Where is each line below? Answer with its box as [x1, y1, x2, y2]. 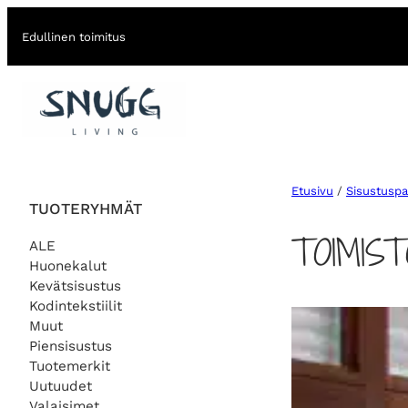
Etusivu [291, 184, 333, 199]
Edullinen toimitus [22, 29, 126, 44]
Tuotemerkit [29, 357, 110, 374]
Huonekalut [29, 257, 107, 274]
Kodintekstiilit [29, 297, 122, 314]
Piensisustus [29, 337, 112, 354]
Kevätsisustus [29, 277, 121, 294]
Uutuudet [29, 377, 92, 394]
